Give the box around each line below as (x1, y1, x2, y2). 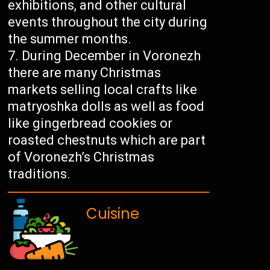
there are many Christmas (8, 65, 162, 81)
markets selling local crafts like (8, 82, 198, 98)
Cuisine (86, 204, 140, 224)
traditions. (8, 166, 71, 182)
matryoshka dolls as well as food (8, 99, 205, 115)
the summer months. (8, 31, 132, 47)
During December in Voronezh (22, 48, 201, 64)
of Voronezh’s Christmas (8, 149, 155, 165)
